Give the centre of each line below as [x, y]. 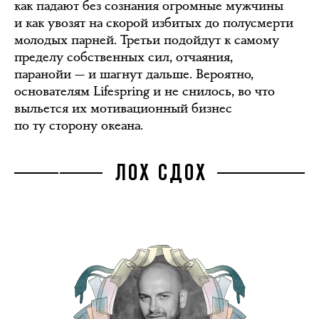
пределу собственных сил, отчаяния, [124, 57]
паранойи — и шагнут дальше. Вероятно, [134, 74]
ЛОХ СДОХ [161, 174]
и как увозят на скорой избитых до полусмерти [154, 22]
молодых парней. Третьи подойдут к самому [147, 40]
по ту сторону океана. [79, 125]
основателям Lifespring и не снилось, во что [145, 91]
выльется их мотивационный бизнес [123, 108]
